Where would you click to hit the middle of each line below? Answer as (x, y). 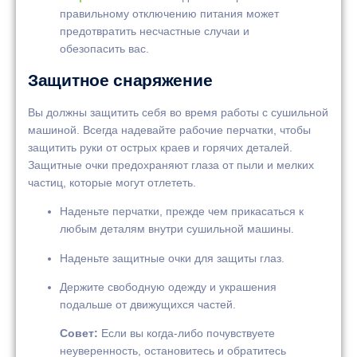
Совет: (79, 333)
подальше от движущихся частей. (148, 304)
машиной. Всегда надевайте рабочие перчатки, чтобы (169, 129)
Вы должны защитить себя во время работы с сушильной (178, 112)
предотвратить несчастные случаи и (155, 31)
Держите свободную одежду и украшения (168, 286)
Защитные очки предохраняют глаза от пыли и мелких (171, 165)
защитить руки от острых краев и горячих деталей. (160, 147)
